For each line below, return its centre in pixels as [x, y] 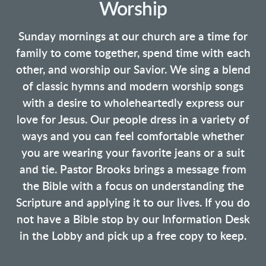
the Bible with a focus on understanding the [133, 187]
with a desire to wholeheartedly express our [133, 104]
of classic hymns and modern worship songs [133, 87]
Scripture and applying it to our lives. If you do [133, 204]
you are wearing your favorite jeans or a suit [133, 154]
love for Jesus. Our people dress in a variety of [133, 121]
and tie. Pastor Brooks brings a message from [133, 170]
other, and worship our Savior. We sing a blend [133, 71]
